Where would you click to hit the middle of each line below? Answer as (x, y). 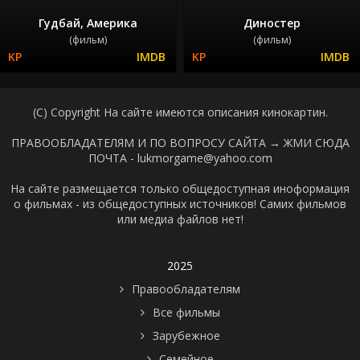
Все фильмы (186, 312)
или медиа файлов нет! (180, 219)
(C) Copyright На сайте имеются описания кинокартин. (180, 112)
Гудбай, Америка (88, 22)
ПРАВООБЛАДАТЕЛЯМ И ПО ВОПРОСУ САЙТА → (147, 142)
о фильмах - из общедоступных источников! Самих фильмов (180, 203)
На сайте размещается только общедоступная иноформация (180, 188)
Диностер (272, 22)
